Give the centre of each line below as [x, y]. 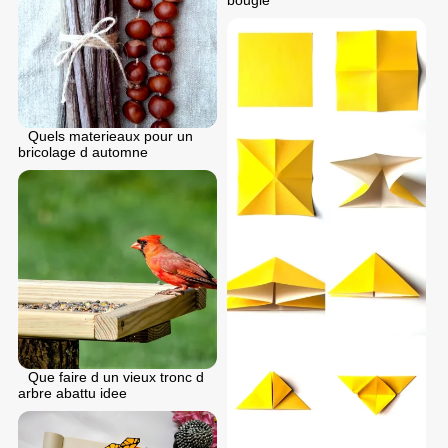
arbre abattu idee [72, 393]
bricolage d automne [83, 152]
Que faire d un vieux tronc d [116, 377]
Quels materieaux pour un [110, 136]
